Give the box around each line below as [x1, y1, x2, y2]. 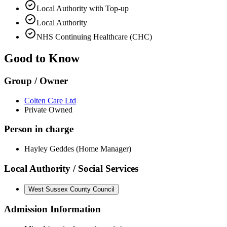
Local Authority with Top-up [36, 4, 129, 13]
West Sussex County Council [28, 185, 115, 193]
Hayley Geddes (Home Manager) [24, 144, 131, 154]
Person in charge [4, 124, 73, 135]
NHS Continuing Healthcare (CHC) [36, 32, 152, 42]
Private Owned [24, 105, 72, 114]
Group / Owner [4, 75, 68, 87]
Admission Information [4, 204, 101, 215]
